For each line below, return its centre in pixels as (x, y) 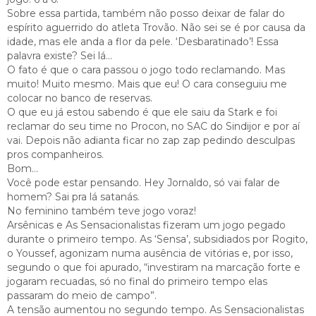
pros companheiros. (57, 154)
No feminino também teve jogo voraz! (102, 211)
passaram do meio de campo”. (82, 295)
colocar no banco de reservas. (81, 98)
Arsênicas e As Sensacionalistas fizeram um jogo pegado (146, 225)
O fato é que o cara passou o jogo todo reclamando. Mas (146, 69)
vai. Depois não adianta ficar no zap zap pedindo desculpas (151, 140)
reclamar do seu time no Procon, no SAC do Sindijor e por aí (153, 126)
